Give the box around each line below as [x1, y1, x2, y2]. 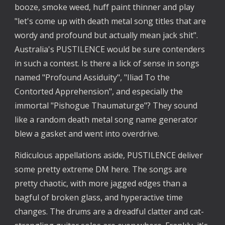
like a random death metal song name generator [15, 114, 198, 125]
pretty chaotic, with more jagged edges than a [15, 177, 187, 189]
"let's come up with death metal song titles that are [15, 15, 206, 27]
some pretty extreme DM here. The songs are [15, 163, 187, 175]
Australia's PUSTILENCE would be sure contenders [15, 43, 205, 55]
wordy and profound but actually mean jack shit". [15, 29, 198, 41]
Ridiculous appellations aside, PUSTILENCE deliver [15, 149, 203, 161]
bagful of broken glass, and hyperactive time [15, 191, 183, 203]
